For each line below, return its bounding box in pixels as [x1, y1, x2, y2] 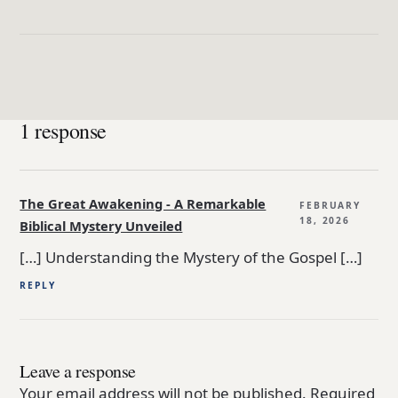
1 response [20, 115, 107, 145]
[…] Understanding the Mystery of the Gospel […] [20, 247, 363, 268]
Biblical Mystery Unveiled [20, 217, 183, 235]
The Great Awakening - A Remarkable [20, 195, 267, 213]
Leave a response [20, 358, 137, 383]
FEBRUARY [299, 199, 361, 212]
